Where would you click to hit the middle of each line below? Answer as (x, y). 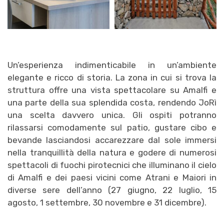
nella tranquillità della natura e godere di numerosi (112, 152)
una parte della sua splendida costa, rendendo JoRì (112, 102)
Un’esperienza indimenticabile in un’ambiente (112, 65)
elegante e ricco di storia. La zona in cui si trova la (112, 77)
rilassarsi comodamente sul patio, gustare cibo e (112, 127)
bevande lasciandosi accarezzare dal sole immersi (112, 140)
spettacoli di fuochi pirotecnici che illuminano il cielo (112, 165)
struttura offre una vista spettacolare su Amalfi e (112, 90)
